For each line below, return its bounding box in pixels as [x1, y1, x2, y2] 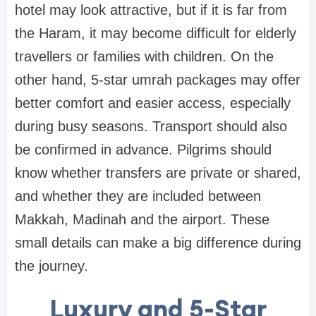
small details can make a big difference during [15, 235, 301, 251]
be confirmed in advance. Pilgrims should [15, 142, 272, 158]
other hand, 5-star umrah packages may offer [15, 72, 300, 88]
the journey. [15, 258, 88, 274]
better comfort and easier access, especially [15, 95, 291, 111]
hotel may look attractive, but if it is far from [15, 2, 287, 18]
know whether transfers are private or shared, [15, 165, 301, 181]
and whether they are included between [15, 188, 261, 205]
